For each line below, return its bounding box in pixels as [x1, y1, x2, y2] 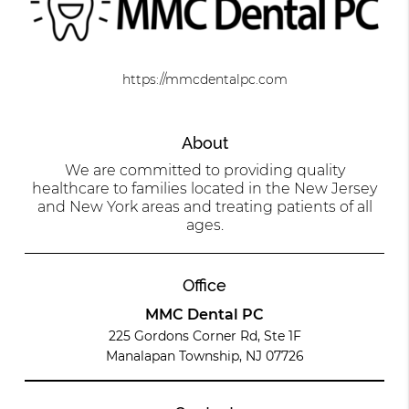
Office [183, 276, 226, 296]
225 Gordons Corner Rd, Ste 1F [108, 328, 301, 345]
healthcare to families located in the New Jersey [32, 180, 377, 198]
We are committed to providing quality [64, 162, 345, 180]
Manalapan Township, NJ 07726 [105, 348, 304, 365]
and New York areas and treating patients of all [37, 198, 372, 216]
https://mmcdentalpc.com [121, 70, 288, 88]
